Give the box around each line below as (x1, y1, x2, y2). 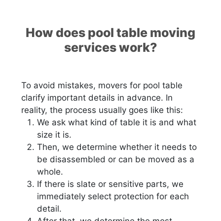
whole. (37, 166, 64, 177)
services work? (64, 39, 157, 55)
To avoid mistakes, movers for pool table (21, 80, 183, 90)
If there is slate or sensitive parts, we (37, 179, 184, 189)
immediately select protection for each (37, 191, 189, 201)
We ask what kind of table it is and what (37, 117, 197, 127)
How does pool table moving (26, 25, 195, 40)
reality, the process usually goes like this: (21, 105, 184, 115)
